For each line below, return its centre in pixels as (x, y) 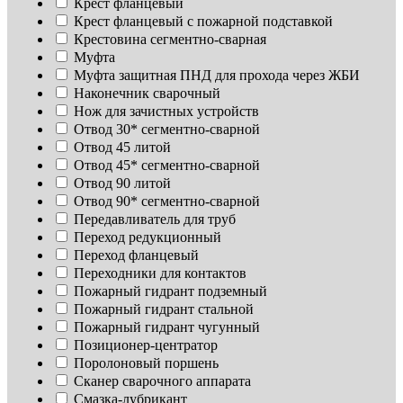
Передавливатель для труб (155, 219)
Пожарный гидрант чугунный (167, 327)
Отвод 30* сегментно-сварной (167, 130)
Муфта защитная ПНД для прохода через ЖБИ (217, 76)
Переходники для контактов (160, 273)
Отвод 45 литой (122, 148)
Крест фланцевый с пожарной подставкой (203, 22)
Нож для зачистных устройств (166, 112)
